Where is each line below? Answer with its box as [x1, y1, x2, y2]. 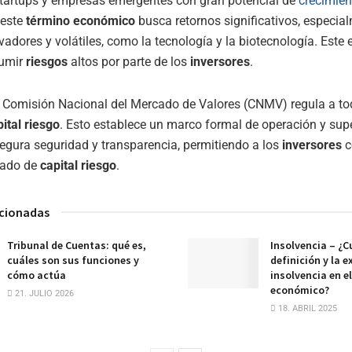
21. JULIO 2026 [13, 288, 74, 299]
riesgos [26, 53, 68, 69]
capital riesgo [40, 157, 116, 173]
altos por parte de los [68, 53, 190, 69]
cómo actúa [7, 267, 66, 282]
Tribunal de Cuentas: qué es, [7, 237, 146, 252]
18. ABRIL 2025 [276, 302, 337, 313]
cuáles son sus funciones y [7, 252, 139, 267]
